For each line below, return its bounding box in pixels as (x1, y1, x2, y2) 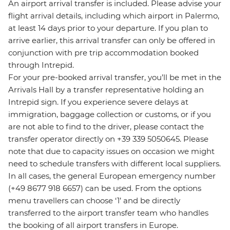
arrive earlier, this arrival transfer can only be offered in (8, 35, 215, 46)
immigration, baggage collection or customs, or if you (8, 109, 211, 120)
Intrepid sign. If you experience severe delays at (8, 97, 188, 107)
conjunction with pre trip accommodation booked (8, 48, 199, 58)
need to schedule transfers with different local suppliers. (8, 159, 221, 169)
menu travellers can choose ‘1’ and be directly (8, 196, 180, 206)
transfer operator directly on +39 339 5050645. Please (8, 134, 208, 144)
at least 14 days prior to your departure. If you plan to (8, 23, 208, 33)
